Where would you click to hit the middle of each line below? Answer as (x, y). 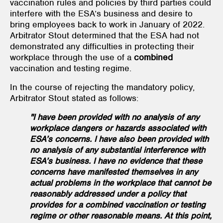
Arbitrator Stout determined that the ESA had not (105, 35)
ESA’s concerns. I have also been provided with (119, 139)
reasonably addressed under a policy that (108, 193)
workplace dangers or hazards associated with (118, 128)
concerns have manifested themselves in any (114, 171)
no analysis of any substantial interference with (117, 150)
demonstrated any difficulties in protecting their (102, 46)
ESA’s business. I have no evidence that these (116, 161)
